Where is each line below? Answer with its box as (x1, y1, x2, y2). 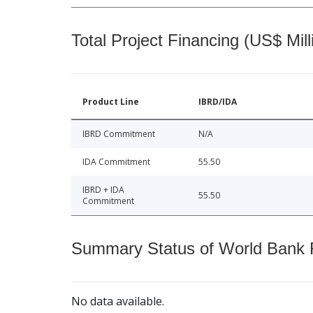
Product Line (82, 96, 139, 108)
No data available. (71, 293, 164, 310)
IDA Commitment (82, 156, 150, 168)
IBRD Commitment (82, 128, 155, 140)
